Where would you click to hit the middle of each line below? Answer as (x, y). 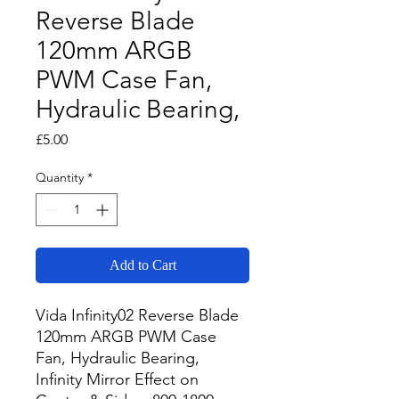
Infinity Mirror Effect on (117, 379)
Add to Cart (142, 265)
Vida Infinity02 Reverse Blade (137, 315)
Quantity (60, 177)
